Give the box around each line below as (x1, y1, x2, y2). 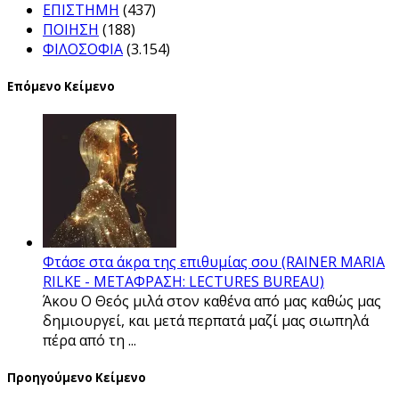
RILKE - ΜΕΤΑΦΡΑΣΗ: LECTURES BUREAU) (43, 272, 324, 292)
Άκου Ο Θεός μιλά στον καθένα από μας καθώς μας (43, 291, 381, 312)
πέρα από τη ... (43, 330, 136, 351)
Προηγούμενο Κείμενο (7, 370, 146, 387)
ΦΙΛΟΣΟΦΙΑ (43, 38, 123, 59)
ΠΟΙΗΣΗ (43, 19, 99, 39)
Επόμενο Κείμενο (7, 78, 115, 95)
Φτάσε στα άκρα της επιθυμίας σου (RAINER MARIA (43, 252, 385, 273)
